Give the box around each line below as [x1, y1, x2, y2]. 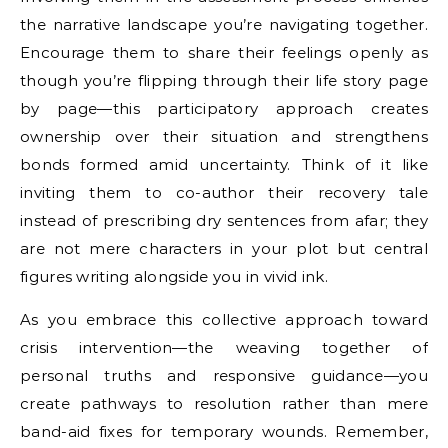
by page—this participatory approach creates [20, 98, 428, 118]
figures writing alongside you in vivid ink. [20, 266, 328, 286]
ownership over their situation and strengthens [20, 126, 428, 146]
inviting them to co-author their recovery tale [20, 182, 428, 202]
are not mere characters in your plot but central [20, 238, 428, 258]
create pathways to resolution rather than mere [20, 393, 428, 413]
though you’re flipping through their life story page [20, 70, 428, 90]
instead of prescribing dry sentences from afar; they [20, 210, 428, 230]
